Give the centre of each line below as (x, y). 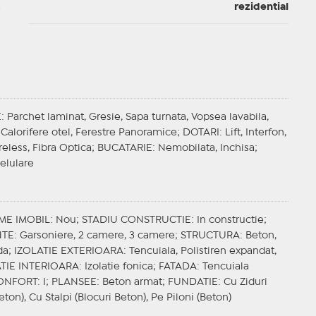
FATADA (177, 267)
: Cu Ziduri (242, 282)
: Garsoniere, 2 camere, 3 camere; (97, 236)
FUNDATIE (193, 282)
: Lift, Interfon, (253, 133)
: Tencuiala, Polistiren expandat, (200, 251)
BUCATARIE (124, 148)
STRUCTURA (210, 236)
